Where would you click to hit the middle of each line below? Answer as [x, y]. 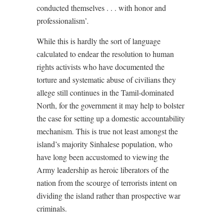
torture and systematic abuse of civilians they [106, 80]
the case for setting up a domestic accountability [111, 118]
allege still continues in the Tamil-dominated [105, 93]
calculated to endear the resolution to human [105, 54]
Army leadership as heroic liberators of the [103, 170]
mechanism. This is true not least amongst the [107, 131]
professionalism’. [63, 21]
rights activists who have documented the [101, 67]
